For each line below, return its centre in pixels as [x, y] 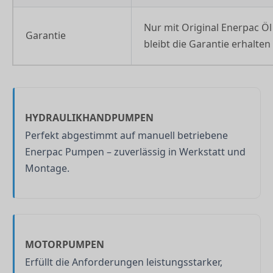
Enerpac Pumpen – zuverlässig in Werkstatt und [135, 151]
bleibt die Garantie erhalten [207, 44]
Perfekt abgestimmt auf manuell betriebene [126, 135]
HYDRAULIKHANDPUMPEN [89, 117]
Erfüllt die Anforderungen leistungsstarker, [124, 262]
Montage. [47, 168]
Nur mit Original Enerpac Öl [208, 27]
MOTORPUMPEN [65, 244]
